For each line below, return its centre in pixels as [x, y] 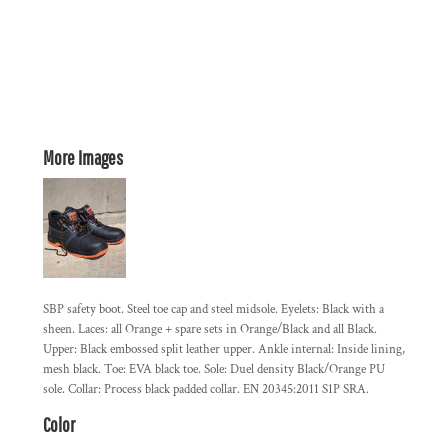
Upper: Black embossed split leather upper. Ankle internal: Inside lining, [224, 349]
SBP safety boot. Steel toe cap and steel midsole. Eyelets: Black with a [213, 309]
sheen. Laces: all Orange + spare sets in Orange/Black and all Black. [210, 329]
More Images [83, 157]
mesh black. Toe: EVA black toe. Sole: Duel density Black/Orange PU [214, 369]
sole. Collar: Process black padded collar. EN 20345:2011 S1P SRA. [206, 389]
